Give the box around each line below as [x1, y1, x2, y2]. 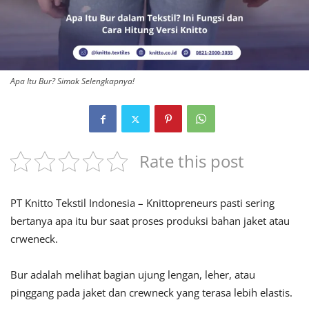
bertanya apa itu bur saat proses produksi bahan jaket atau [10, 214, 290, 228]
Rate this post [139, 150, 244, 173]
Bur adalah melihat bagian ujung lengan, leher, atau [10, 268, 255, 282]
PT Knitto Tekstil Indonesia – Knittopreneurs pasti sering [10, 196, 275, 210]
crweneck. [10, 232, 58, 246]
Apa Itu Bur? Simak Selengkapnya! [10, 75, 134, 88]
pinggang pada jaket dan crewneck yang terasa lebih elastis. [10, 286, 292, 300]
